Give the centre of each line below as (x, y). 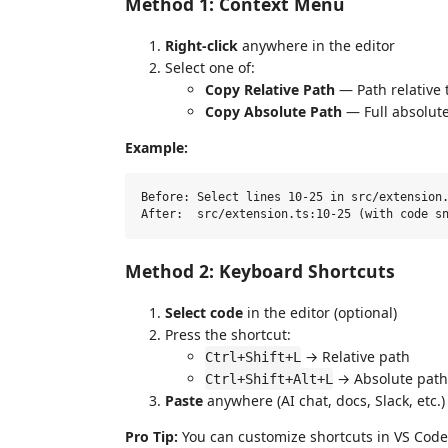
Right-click (201, 45)
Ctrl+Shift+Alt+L (269, 379)
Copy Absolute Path (273, 111)
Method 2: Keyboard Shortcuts (260, 270)
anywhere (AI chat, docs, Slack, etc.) (324, 400)
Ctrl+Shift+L (253, 357)
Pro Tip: (151, 436)
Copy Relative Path (270, 89)
